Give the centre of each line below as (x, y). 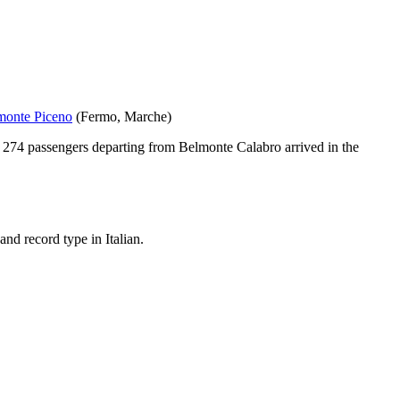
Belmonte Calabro (230, 147)
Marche (146, 117)
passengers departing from (101, 147)
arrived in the (320, 147)
